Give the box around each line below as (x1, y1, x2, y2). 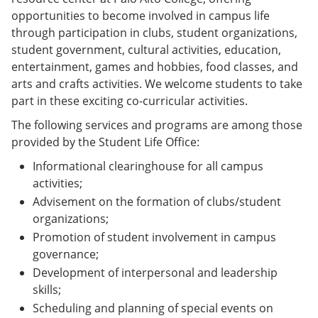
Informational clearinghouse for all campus (33, 158, 263, 174)
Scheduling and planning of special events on (33, 300, 273, 316)
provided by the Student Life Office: (11, 134, 199, 150)
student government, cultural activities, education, (11, 42, 281, 57)
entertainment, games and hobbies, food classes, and (11, 59, 298, 75)
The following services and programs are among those (11, 117, 302, 133)
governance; (33, 246, 99, 262)
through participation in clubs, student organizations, (11, 25, 297, 40)
